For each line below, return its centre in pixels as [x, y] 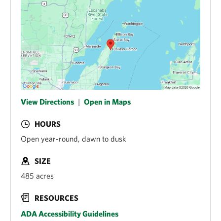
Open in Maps [107, 101]
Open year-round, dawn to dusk [73, 138]
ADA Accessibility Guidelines [70, 214]
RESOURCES [56, 198]
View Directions [47, 101]
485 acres [37, 176]
